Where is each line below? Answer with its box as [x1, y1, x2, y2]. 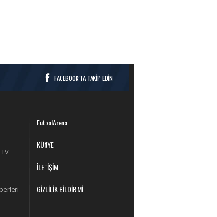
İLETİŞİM [37, 162, 58, 172]
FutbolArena [37, 117, 67, 128]
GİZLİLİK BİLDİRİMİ [37, 184, 83, 195]
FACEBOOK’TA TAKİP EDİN [54, 73, 113, 83]
